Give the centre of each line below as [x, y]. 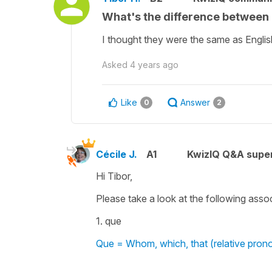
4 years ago [154, 64]
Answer [195, 102]
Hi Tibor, [115, 176]
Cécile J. [117, 154]
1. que [110, 221]
